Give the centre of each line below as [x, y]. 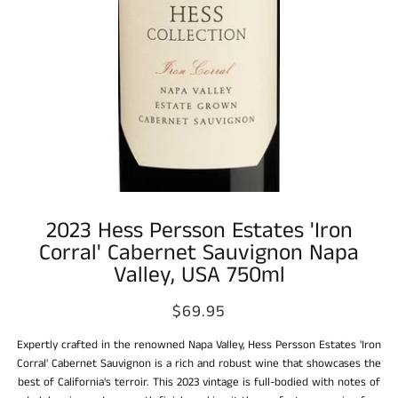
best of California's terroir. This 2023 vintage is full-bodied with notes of [199, 383]
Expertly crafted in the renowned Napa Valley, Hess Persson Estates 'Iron [199, 346]
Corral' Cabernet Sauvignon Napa [199, 253]
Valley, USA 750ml [199, 275]
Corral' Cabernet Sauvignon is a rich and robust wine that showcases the [199, 364]
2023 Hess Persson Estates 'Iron [199, 231]
